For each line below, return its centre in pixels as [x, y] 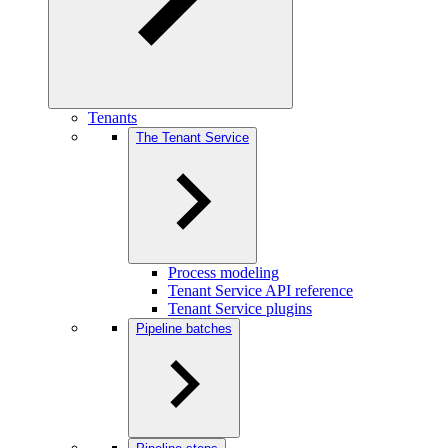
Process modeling [223, 272]
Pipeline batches [184, 328]
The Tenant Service [192, 137]
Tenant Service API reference [260, 290]
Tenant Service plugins [240, 308]
